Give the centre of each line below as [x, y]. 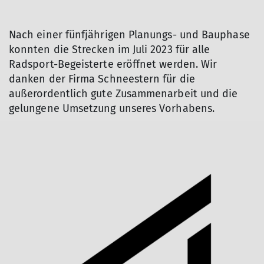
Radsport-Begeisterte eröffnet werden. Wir [113, 65]
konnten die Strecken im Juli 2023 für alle [110, 50]
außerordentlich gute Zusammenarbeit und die [123, 94]
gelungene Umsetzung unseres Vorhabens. [112, 109]
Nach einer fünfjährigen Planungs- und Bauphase [129, 35]
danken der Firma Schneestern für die [102, 79]
